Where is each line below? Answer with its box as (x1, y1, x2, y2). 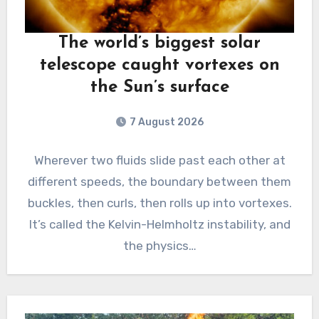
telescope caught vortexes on (39, 57, 280, 75)
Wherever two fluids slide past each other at (33, 153, 286, 168)
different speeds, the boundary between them (28, 174, 291, 189)
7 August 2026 (130, 116, 204, 129)
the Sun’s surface (90, 79, 229, 97)
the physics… (122, 239, 197, 253)
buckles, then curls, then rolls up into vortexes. (27, 196, 292, 211)
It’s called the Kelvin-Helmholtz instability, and (28, 217, 291, 232)
